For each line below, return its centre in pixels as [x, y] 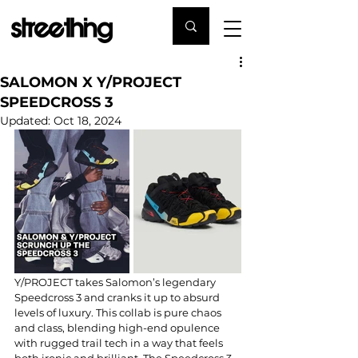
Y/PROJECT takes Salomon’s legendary [116, 282]
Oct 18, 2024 [88, 121]
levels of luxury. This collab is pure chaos [119, 312]
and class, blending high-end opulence [118, 327]
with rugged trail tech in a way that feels [120, 342]
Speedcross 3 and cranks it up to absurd [118, 297]
